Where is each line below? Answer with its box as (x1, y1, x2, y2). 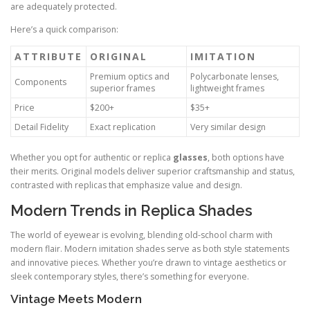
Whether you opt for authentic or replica (10, 151, 173, 163)
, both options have (208, 151, 284, 163)
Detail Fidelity (15, 120, 69, 133)
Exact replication (90, 120, 156, 133)
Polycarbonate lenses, (190, 70, 279, 82)
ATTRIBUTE (15, 49, 82, 63)
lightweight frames (190, 82, 264, 94)
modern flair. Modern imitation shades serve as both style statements (10, 243, 289, 255)
